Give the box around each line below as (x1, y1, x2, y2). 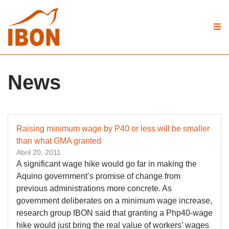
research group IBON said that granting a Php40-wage (16, 209, 213, 217)
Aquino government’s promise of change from (16, 172, 180, 180)
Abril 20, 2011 (16, 148, 61, 156)
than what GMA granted (16, 136, 101, 145)
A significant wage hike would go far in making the (16, 159, 197, 168)
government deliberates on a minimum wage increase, (16, 196, 212, 205)
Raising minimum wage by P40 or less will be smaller (16, 124, 210, 133)
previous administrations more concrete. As (16, 184, 172, 193)
